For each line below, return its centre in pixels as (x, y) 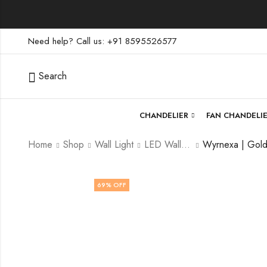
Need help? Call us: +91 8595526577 (102, 41)
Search (52, 76)
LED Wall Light (185, 145)
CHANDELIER (164, 115)
